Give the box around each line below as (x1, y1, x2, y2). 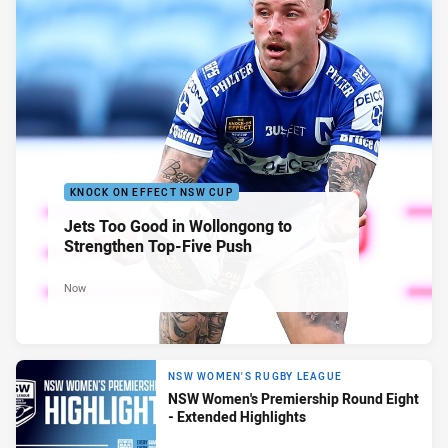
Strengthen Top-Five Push (64, 234, 252, 257)
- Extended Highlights (168, 407, 306, 427)
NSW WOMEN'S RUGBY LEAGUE (168, 370, 342, 384)
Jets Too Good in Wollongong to (64, 214, 292, 237)
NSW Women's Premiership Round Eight (168, 389, 419, 409)
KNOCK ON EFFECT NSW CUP (70, 185, 233, 199)
